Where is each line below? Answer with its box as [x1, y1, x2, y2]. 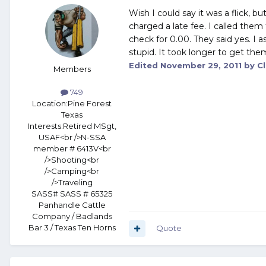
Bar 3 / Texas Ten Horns [28, 223, 116, 233]
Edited [129, 61, 160, 71]
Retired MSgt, [62, 121, 116, 131]
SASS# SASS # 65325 [31, 189, 112, 199]
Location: [32, 99, 68, 109]
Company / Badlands [31, 211, 112, 221]
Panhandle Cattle [38, 200, 106, 210]
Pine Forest [68, 99, 112, 109]
